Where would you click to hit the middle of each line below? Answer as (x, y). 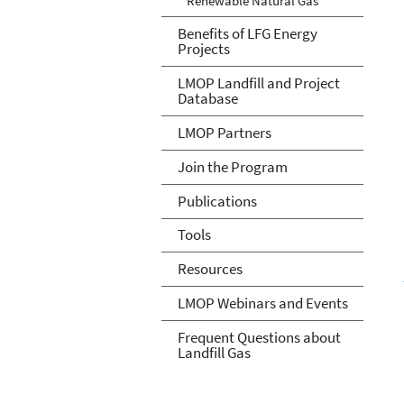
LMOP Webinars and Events (262, 303)
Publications (217, 201)
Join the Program (232, 166)
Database (207, 98)
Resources (210, 269)
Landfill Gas (214, 353)
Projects (203, 48)
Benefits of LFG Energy (247, 33)
